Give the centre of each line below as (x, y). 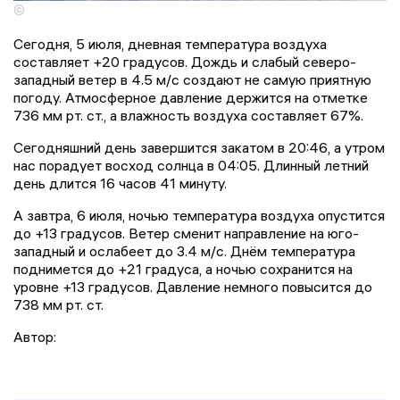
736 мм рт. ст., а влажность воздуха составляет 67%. (188, 115)
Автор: (35, 336)
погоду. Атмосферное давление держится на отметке (191, 97)
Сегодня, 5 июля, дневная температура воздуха (170, 43)
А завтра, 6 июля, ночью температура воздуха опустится (199, 215)
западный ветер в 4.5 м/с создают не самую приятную (192, 79)
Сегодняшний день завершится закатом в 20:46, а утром (199, 147)
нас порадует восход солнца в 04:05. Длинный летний (191, 165)
